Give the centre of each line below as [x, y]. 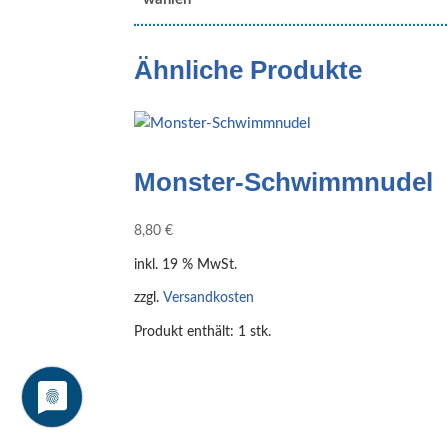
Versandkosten [209, 298]
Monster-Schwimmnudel [284, 182]
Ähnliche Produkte [248, 70]
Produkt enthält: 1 [192, 331]
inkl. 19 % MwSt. [186, 265]
